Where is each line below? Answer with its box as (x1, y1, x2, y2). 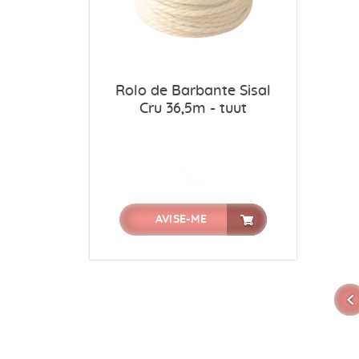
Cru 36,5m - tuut (139, 101, 247, 116)
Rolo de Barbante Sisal (115, 83, 271, 99)
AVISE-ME (155, 213, 207, 225)
